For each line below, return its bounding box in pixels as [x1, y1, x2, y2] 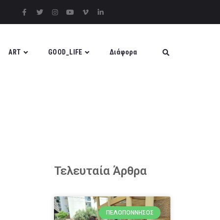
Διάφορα [110, 48, 137, 56]
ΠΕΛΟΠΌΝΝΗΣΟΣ [106, 209, 154, 217]
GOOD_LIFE [48, 48, 82, 56]
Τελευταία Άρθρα [54, 164, 147, 178]
